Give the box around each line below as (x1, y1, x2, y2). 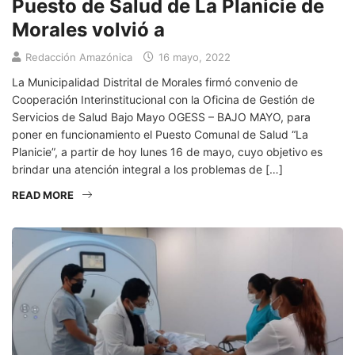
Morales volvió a (12, 18, 165, 42)
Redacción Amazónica (25, 51, 132, 64)
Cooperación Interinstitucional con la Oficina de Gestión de (12, 93, 315, 107)
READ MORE (12, 189, 74, 202)
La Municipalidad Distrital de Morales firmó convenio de (12, 75, 298, 90)
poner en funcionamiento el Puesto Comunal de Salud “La (12, 128, 308, 142)
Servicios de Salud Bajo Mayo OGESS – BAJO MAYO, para (12, 110, 311, 124)
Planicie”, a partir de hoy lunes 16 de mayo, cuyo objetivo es (12, 145, 323, 159)
